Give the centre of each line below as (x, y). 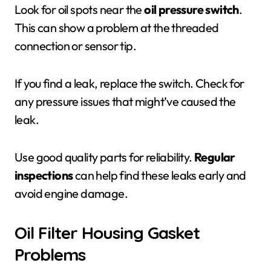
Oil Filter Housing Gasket (107, 233)
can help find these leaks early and (159, 175)
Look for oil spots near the (80, 9)
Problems (50, 254)
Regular (215, 157)
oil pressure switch (191, 9)
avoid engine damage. (71, 193)
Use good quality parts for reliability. (104, 157)
